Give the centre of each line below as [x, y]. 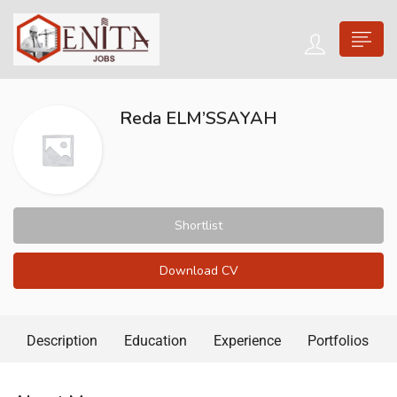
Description [62, 340]
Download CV [198, 270]
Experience [247, 340]
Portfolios [338, 340]
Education [156, 340]
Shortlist [198, 225]
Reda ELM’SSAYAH [198, 118]
